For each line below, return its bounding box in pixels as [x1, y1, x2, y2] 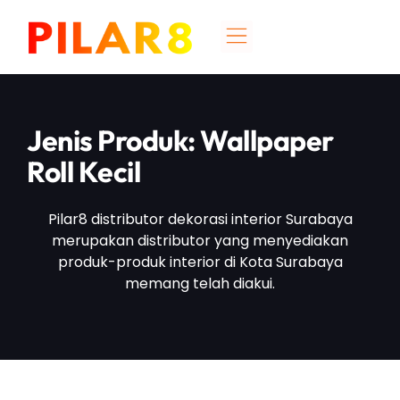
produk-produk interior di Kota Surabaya [57, 252, 343, 273]
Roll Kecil [27, 154, 140, 190]
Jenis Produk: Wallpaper [27, 122, 334, 159]
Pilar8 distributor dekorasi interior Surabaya [47, 209, 353, 230]
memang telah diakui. [125, 273, 275, 295]
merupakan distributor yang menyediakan [52, 230, 348, 252]
